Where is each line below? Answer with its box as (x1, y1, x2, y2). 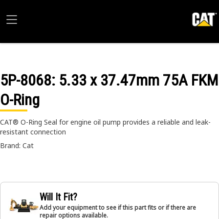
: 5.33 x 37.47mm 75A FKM (51, 71, 218, 89)
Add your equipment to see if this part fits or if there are (40, 203, 196, 212)
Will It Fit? (40, 191, 77, 203)
